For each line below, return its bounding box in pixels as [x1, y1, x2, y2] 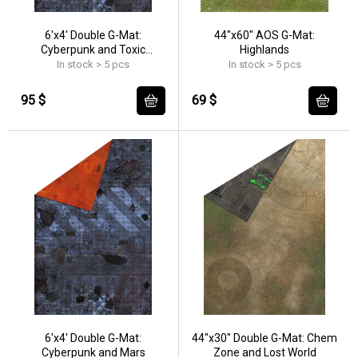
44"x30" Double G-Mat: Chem [192, 332, 337, 344]
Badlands [70, 58, 117, 70]
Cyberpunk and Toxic [41, 43, 145, 56]
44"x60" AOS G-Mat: [214, 29, 315, 42]
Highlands [240, 43, 289, 56]
